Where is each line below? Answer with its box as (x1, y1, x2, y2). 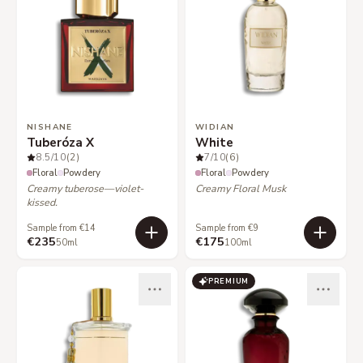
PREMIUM (208, 275, 250, 286)
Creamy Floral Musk (195, 181, 286, 195)
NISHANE (27, 122, 73, 133)
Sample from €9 (195, 222, 258, 234)
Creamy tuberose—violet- (27, 181, 143, 195)
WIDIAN (195, 122, 235, 133)
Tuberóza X (27, 135, 94, 151)
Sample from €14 (27, 222, 96, 234)
